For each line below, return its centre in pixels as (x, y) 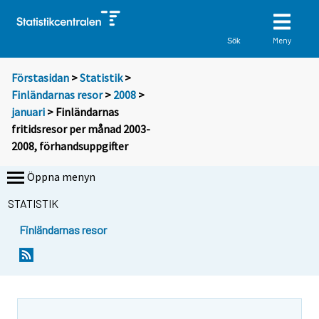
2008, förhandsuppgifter (70, 146)
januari (28, 112)
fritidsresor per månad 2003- (81, 129)
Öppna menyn (61, 177)
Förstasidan (40, 78)
